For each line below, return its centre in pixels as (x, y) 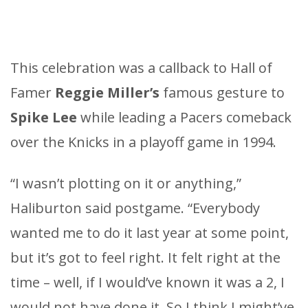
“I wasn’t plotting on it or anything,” (126, 184)
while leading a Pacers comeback (184, 118)
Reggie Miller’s (107, 93)
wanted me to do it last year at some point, (150, 233)
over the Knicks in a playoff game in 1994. (143, 142)
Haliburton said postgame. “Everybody (135, 208)
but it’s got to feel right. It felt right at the (145, 258)
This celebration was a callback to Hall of (141, 68)
